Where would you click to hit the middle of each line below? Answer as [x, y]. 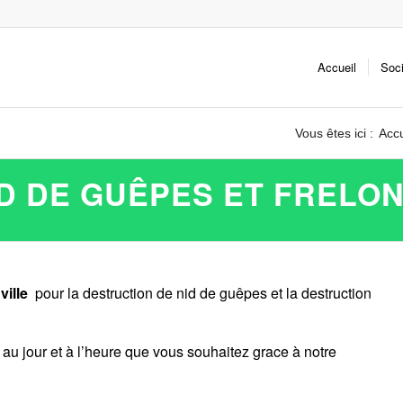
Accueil [337, 67]
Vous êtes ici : [334, 133]
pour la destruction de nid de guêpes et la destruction [201, 292]
